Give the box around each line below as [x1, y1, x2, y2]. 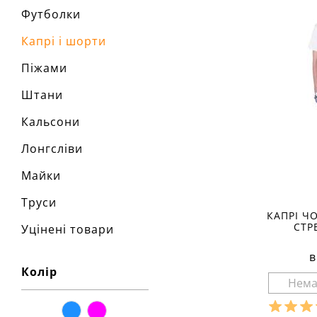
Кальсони [21, 114, 80, 129]
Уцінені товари [21, 221, 114, 237]
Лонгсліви [21, 141, 83, 156]
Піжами [21, 60, 67, 76]
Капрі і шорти [21, 33, 106, 49]
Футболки [21, 6, 81, 22]
